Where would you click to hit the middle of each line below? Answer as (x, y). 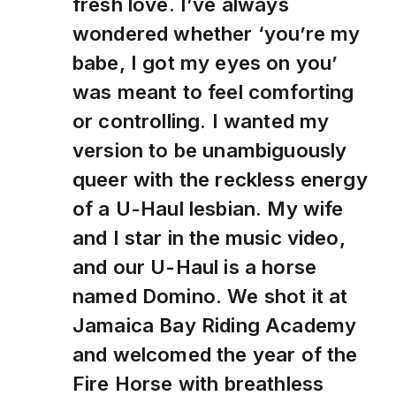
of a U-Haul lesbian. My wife (208, 208)
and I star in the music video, (209, 237)
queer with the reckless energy (220, 179)
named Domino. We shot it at (210, 295)
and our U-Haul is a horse (194, 266)
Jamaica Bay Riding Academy (215, 324)
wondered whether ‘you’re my (217, 33)
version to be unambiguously (210, 149)
